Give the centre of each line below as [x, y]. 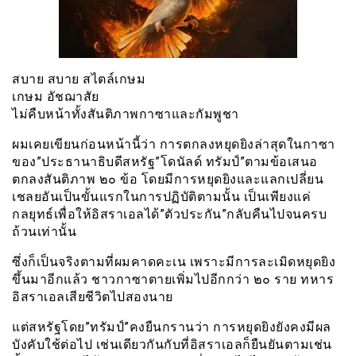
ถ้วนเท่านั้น [44, 231]
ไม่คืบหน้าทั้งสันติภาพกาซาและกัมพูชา [126, 114]
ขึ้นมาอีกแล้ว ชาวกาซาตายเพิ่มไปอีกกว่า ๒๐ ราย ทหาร [173, 279]
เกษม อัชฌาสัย [56, 96]
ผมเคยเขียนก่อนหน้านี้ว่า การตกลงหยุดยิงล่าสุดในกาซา [174, 144]
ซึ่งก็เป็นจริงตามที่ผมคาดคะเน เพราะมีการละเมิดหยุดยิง [174, 261]
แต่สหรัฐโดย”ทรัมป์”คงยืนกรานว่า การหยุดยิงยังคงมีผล [172, 327]
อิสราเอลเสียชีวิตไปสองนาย [93, 296]
